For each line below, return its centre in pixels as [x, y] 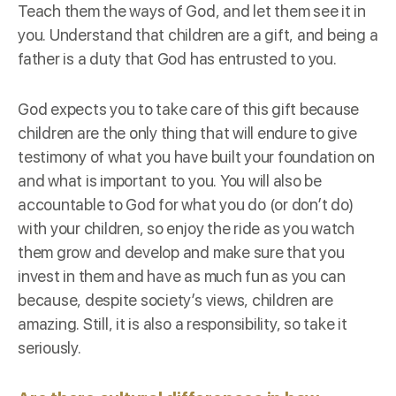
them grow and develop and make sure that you [181, 252]
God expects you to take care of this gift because [189, 109]
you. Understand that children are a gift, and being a [198, 34]
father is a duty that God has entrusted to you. [179, 58]
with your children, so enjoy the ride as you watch [187, 228]
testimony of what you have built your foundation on [196, 156]
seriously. [49, 347]
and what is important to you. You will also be [170, 180]
